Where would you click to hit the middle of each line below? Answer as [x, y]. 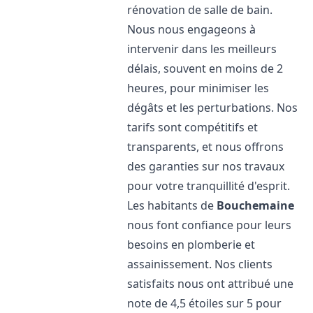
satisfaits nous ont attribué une [211, 284]
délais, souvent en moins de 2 [205, 68]
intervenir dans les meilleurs [202, 49]
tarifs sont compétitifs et [193, 127]
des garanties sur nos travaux [206, 166]
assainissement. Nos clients [200, 264]
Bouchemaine [256, 205]
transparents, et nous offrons [206, 147]
